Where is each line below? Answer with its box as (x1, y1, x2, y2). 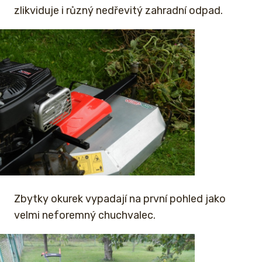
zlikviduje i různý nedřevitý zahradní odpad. (14, 4, 223, 18)
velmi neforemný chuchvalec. (14, 209, 156, 222)
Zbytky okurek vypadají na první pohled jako (14, 192, 226, 206)
